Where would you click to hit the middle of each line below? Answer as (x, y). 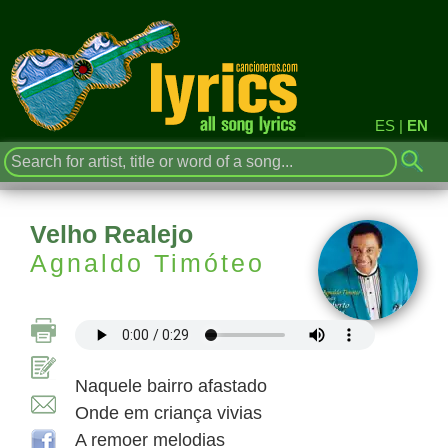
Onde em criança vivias (168, 413)
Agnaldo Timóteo (147, 263)
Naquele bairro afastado (171, 386)
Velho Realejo (111, 234)
